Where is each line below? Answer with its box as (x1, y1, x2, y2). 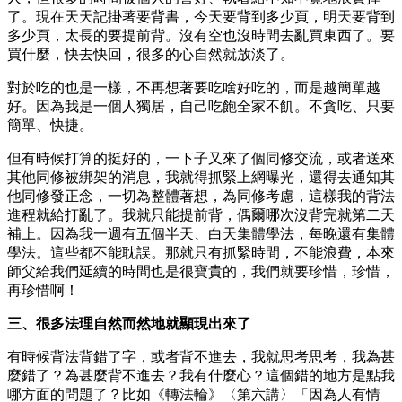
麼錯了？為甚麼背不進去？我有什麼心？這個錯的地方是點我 (7, 367, 395, 383)
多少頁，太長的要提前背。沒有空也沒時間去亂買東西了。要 (7, 27, 395, 43)
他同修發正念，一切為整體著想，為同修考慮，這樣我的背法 (7, 188, 395, 204)
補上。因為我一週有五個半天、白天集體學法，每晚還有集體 (7, 225, 395, 241)
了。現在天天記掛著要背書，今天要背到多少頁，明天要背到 (7, 8, 395, 24)
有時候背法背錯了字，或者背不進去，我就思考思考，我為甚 (7, 348, 395, 364)
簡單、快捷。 (7, 117, 93, 133)
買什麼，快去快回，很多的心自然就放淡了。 (7, 46, 294, 62)
